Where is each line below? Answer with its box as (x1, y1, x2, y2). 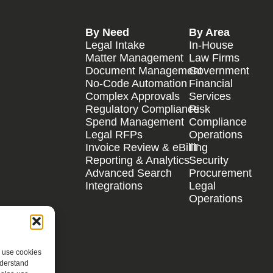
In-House (189, 38, 233, 51)
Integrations (85, 179, 143, 192)
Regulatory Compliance (85, 102, 199, 115)
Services (189, 90, 231, 102)
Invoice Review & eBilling (85, 141, 208, 154)
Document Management (85, 64, 202, 77)
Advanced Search (85, 166, 172, 179)
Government (189, 64, 249, 77)
